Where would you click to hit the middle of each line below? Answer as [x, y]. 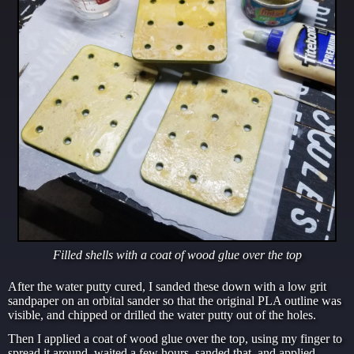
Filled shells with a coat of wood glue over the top [177, 255]
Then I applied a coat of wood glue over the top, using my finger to [175, 339]
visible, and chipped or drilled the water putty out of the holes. [162, 315]
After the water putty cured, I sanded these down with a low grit [167, 287]
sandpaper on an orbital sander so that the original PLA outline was [175, 301]
